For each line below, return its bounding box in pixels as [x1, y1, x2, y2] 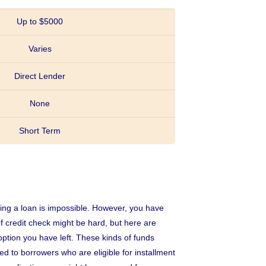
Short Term [19, 126, 61, 135]
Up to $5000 [17, 17, 64, 26]
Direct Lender [14, 71, 66, 81]
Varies [28, 44, 52, 53]
